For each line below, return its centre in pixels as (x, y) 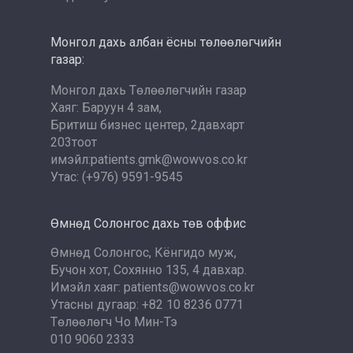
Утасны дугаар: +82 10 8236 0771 (147, 305)
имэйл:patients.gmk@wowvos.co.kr (149, 160)
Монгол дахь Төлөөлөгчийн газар (149, 90)
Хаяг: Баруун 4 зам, (106, 108)
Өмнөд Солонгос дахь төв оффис (148, 223)
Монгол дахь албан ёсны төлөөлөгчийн (166, 42)
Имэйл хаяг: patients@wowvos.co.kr (152, 287)
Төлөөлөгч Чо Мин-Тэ (114, 322)
